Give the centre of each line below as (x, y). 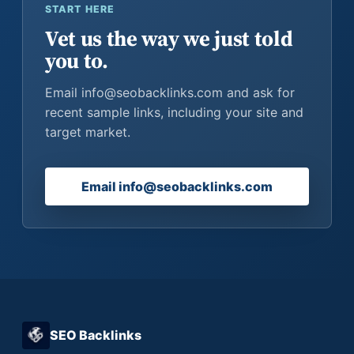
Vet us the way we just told (169, 38)
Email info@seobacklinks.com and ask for (170, 92)
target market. (88, 132)
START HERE (80, 9)
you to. (77, 60)
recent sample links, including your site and (174, 112)
